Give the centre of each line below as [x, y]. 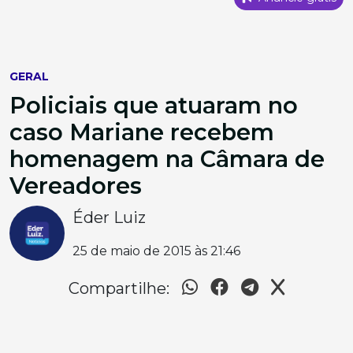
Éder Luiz [109, 217]
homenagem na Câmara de [167, 159]
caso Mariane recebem [142, 132]
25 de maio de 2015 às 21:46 [156, 251]
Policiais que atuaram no [154, 105]
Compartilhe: [119, 288]
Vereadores [76, 186]
